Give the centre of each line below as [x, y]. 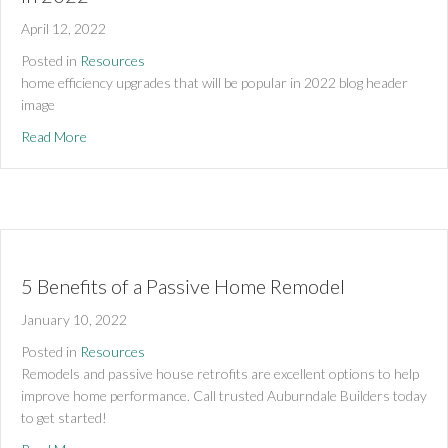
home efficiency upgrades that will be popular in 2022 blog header [214, 82]
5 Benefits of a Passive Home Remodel [183, 285]
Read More [54, 136]
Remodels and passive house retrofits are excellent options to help [220, 373]
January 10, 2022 [74, 319]
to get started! [64, 417]
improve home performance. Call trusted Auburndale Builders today [224, 395]
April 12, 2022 [63, 28]
